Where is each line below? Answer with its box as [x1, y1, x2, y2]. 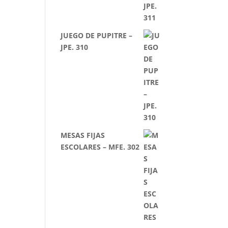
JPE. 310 [61, 42, 89, 52]
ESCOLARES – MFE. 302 [61, 142, 140, 152]
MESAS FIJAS [61, 130, 105, 140]
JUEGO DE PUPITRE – [61, 31, 133, 40]
